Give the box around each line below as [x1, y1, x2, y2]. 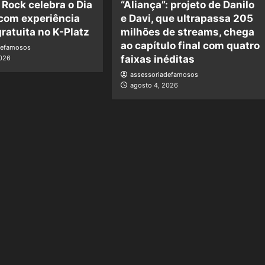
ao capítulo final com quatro [120, 39, 260, 51]
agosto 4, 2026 [130, 80, 178, 89]
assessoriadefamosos [130, 70, 198, 79]
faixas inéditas [120, 53, 195, 65]
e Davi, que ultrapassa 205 [120, 12, 253, 24]
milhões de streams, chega [120, 25, 254, 38]
